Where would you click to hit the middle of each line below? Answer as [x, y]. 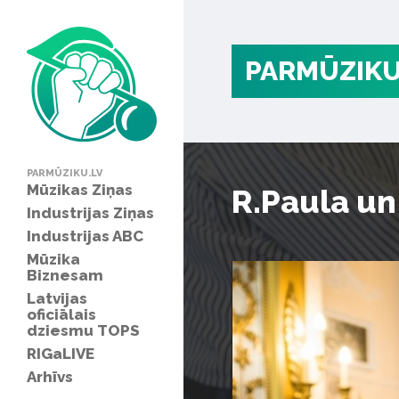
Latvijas [57, 298]
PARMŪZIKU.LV [65, 173]
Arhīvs [50, 376]
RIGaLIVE [61, 353]
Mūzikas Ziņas [80, 189]
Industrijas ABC [85, 236]
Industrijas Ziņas [90, 212]
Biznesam [65, 275]
